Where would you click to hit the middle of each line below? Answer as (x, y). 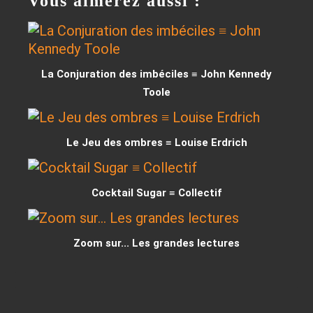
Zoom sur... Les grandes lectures (156, 243)
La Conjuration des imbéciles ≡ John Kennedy (156, 74)
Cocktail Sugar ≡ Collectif (156, 192)
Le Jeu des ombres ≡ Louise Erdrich (156, 142)
